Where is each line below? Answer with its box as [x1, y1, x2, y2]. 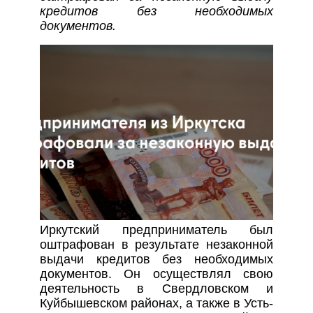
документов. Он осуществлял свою [39, 267, 274, 282]
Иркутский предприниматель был [39, 223, 274, 238]
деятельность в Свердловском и [39, 282, 274, 296]
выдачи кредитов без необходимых [39, 252, 274, 267]
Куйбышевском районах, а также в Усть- [39, 296, 274, 311]
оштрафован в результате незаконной [39, 238, 274, 252]
